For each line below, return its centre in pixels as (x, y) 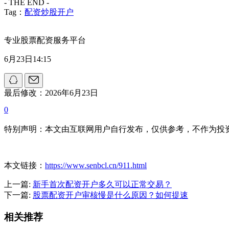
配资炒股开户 (49, 12)
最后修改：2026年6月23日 (51, 93)
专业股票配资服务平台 (45, 40)
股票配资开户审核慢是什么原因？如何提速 (110, 195)
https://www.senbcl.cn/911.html (96, 165)
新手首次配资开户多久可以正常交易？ (102, 184)
